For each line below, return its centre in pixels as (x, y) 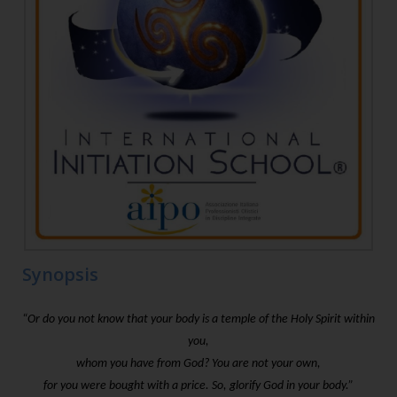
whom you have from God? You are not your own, (198, 364)
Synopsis (60, 275)
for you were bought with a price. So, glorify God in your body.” (198, 386)
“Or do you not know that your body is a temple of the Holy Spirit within (198, 320)
